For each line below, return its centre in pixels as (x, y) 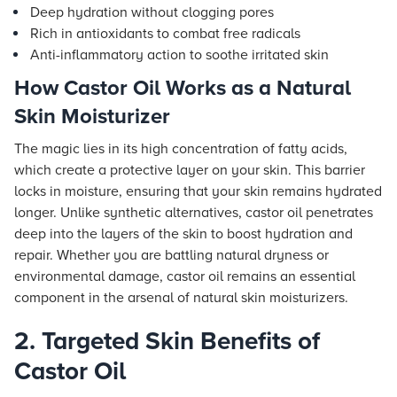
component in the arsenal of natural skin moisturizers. (181, 298)
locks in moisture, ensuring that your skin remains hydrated (198, 191)
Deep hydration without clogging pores (152, 12)
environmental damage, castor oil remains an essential (185, 276)
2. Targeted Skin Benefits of (167, 341)
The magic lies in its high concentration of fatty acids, (181, 149)
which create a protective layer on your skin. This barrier (190, 170)
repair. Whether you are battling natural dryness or (171, 255)
